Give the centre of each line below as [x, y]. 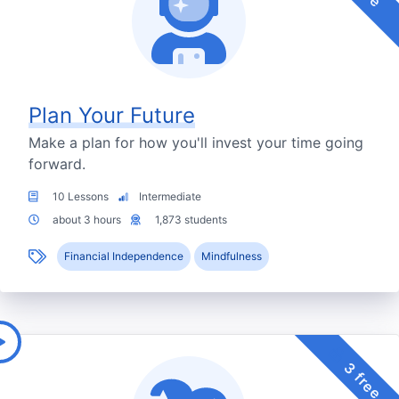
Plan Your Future [112, 116]
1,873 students [190, 220]
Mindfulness [232, 256]
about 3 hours [87, 220]
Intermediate [169, 197]
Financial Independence [124, 256]
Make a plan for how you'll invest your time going [196, 143]
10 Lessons [81, 197]
